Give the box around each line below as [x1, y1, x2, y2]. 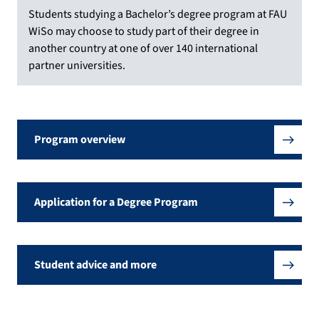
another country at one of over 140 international [28, 41, 258, 57]
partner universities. [28, 58, 125, 74]
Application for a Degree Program [34, 194, 198, 211]
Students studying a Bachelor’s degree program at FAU [28, 6, 287, 23]
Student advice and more [34, 257, 157, 273]
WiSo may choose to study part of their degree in [28, 23, 259, 40]
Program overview [34, 132, 125, 148]
